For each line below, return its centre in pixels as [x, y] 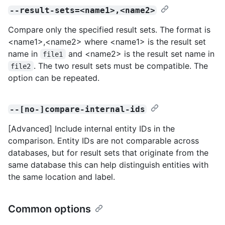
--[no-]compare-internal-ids [78, 109]
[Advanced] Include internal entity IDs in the [91, 128]
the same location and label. [62, 177]
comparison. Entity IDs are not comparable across [103, 140]
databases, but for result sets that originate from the [108, 152]
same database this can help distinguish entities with [108, 164]
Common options [49, 209]
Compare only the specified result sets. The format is [109, 29]
